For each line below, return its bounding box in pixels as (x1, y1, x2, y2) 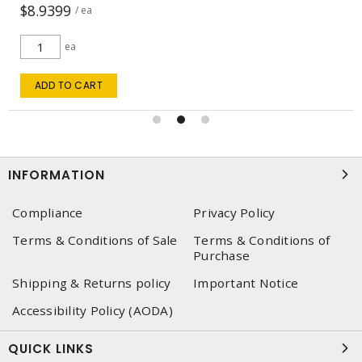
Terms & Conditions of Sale (12, 231, 178, 248)
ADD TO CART (115, 78, 183, 92)
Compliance (12, 204, 83, 221)
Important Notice (193, 274, 298, 291)
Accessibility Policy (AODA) (12, 301, 173, 318)
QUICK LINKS (8, 339, 94, 357)
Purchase (193, 246, 250, 263)
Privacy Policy (193, 204, 276, 221)
